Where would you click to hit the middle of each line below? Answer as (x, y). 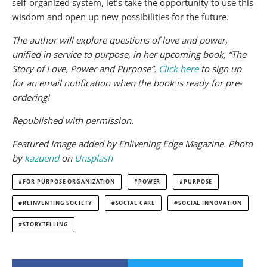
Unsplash (94, 158)
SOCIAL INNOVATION (210, 203)
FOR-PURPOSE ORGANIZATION (69, 181)
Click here (178, 68)
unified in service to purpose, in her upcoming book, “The (129, 54)
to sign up (220, 68)
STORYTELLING (45, 224)
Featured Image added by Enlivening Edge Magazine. (120, 143)
